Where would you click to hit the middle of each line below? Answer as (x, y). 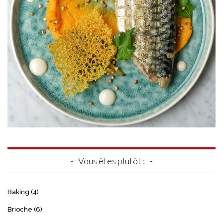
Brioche (20, 210)
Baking (18, 192)
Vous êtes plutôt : (111, 161)
